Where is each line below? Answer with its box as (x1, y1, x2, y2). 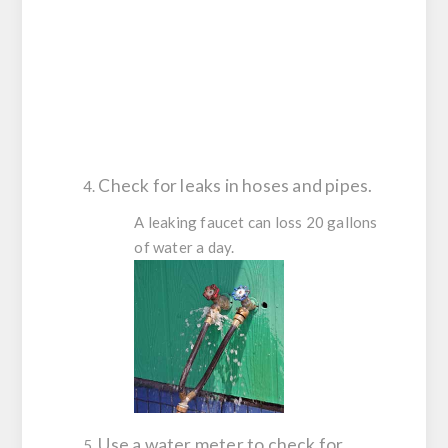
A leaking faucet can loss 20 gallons (134, 212, 378, 231)
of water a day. (134, 237, 235, 256)
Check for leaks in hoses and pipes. (98, 174, 373, 196)
